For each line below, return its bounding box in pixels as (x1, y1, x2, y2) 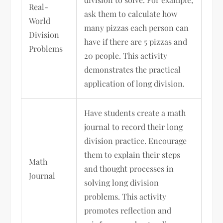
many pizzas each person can (84, 22, 189, 33)
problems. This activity (84, 191, 167, 202)
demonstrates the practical (84, 64, 181, 75)
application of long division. (84, 78, 185, 89)
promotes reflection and (84, 205, 172, 216)
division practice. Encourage (84, 135, 187, 146)
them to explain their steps (84, 149, 181, 160)
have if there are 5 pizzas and (84, 36, 188, 47)
